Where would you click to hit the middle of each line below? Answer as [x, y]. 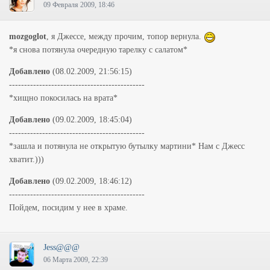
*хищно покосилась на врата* [63, 98]
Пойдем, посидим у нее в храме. [68, 208]
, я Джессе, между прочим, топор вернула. [125, 36]
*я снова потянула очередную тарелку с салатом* [98, 50]
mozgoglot [28, 36]
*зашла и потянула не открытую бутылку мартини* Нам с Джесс [127, 146]
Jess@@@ [61, 247]
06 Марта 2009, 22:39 [76, 260]
